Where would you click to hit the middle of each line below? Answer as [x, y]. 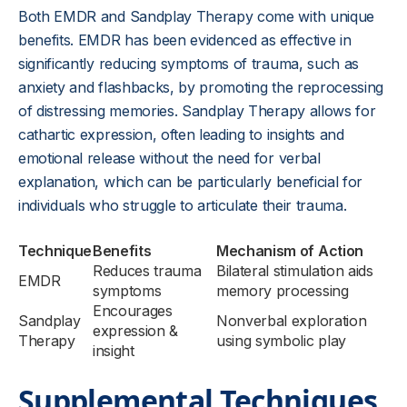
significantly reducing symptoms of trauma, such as [189, 64]
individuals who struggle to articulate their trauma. [183, 205]
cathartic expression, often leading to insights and [181, 134]
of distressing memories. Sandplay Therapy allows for [197, 111]
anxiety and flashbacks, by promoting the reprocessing [201, 87]
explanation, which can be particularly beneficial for [191, 182]
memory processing [283, 291]
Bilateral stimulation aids [295, 271]
